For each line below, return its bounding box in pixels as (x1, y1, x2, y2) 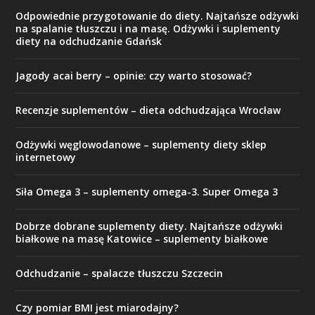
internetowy (15, 150, 77, 165)
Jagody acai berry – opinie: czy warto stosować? (15, 69, 252, 83)
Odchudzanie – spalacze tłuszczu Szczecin (15, 266, 224, 281)
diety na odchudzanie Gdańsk (15, 34, 162, 49)
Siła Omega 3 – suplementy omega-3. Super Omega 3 (15, 185, 278, 199)
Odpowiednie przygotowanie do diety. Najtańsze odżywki (15, 9, 300, 23)
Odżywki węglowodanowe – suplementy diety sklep (15, 138, 267, 152)
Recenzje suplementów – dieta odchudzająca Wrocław (15, 103, 281, 117)
